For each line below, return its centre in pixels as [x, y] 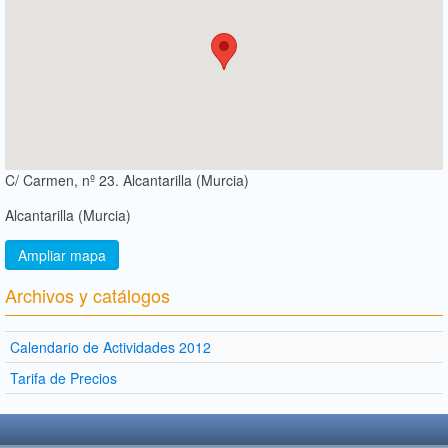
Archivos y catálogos [87, 294]
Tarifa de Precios [63, 377]
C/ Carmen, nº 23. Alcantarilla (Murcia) [127, 179]
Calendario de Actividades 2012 [110, 346]
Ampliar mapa [62, 254]
